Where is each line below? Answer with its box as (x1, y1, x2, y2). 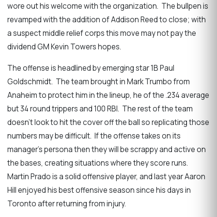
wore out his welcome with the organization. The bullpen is (7, 1, 208, 12)
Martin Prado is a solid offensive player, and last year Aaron (7, 171, 205, 182)
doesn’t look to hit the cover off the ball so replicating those (7, 117, 209, 127)
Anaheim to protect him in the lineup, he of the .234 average (7, 90, 209, 100)
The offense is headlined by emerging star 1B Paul (7, 62, 174, 73)
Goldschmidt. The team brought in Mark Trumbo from (7, 76, 190, 87)
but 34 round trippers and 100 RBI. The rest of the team (7, 103, 193, 114)
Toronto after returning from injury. (7, 198, 126, 209)
